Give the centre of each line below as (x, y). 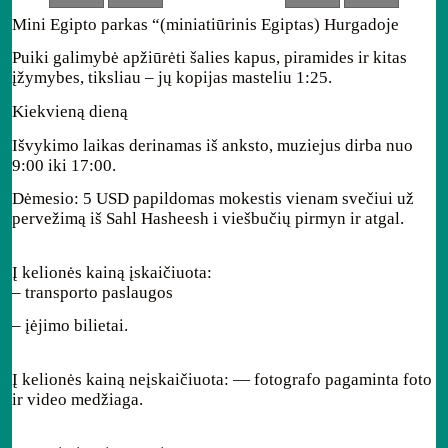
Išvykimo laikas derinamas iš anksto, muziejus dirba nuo (212, 145)
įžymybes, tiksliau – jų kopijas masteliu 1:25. (172, 78)
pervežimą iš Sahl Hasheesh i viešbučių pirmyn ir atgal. (208, 219)
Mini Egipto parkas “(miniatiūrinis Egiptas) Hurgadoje (205, 24)
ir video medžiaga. (77, 399)
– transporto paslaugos (92, 292)
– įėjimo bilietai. (70, 326)
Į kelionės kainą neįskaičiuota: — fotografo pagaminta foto (222, 379)
